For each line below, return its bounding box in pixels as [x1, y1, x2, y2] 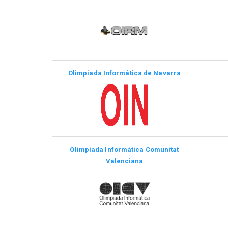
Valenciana [105, 157, 144, 165]
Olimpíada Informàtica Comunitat [70, 145, 179, 153]
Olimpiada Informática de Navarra [68, 69, 181, 77]
